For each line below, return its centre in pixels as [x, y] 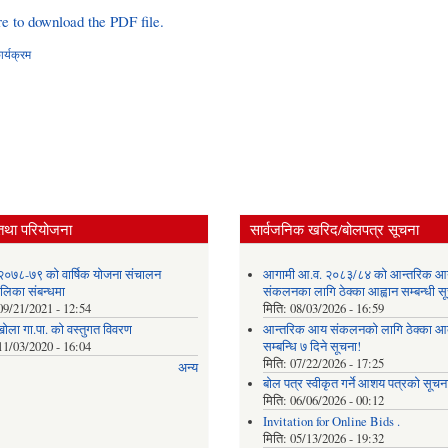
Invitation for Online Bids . [331, 421]
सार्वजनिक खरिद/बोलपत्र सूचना [334, 228]
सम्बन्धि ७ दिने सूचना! [311, 346]
